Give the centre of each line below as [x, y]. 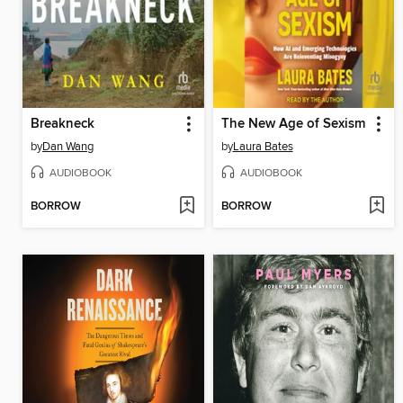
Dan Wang [68, 147]
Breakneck [63, 125]
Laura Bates [263, 147]
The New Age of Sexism [293, 125]
